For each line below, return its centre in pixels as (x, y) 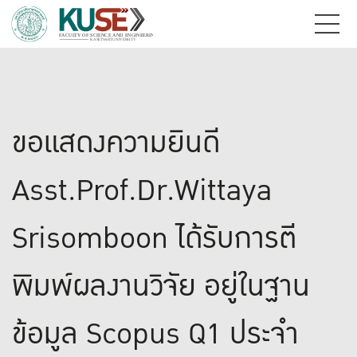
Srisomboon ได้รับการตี (154, 239)
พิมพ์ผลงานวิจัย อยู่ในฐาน (161, 286)
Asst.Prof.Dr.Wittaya (142, 191)
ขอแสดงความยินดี (116, 143)
